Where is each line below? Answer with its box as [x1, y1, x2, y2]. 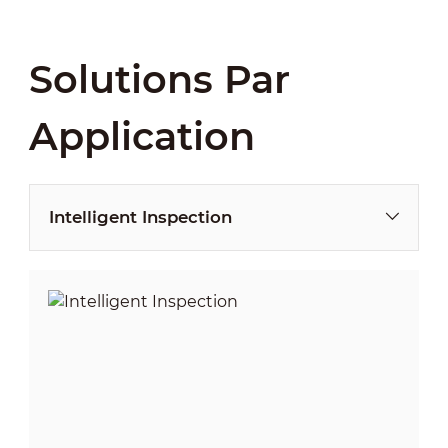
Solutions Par [28, 55, 290, 103]
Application [28, 112, 255, 160]
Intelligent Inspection [48, 206, 232, 227]
